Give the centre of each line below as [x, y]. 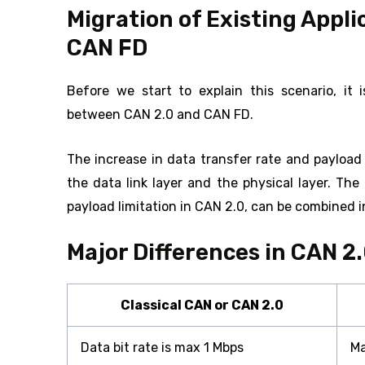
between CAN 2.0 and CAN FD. [160, 115]
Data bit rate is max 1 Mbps [162, 348]
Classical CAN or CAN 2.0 [202, 306]
